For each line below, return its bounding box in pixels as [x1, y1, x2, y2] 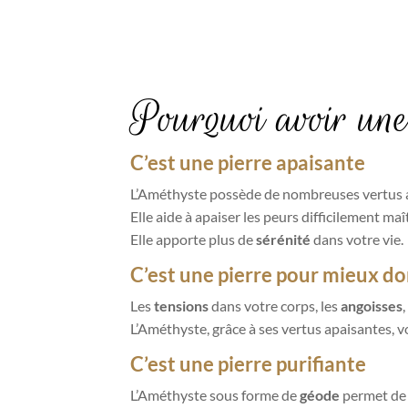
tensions [153, 297, 209, 315]
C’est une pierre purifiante [129, 352, 366, 377]
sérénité [255, 230, 311, 249]
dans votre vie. [310, 230, 403, 249]
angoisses [340, 297, 403, 315]
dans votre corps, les [208, 297, 341, 315]
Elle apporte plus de [129, 230, 256, 249]
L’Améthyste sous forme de [129, 386, 300, 404]
